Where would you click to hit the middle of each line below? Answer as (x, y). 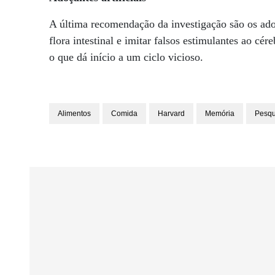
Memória (220, 114)
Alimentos (74, 114)
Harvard (171, 114)
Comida (124, 114)
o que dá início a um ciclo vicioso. (126, 57)
